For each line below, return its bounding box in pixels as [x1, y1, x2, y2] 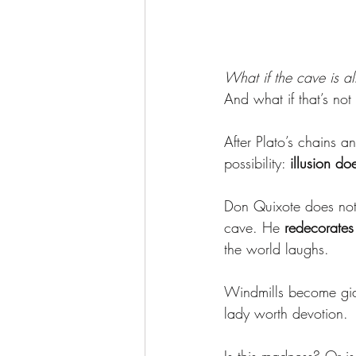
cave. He [224, 217, 284, 237]
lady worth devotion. [224, 303, 348, 323]
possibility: [224, 153, 290, 172]
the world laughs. [224, 238, 329, 258]
